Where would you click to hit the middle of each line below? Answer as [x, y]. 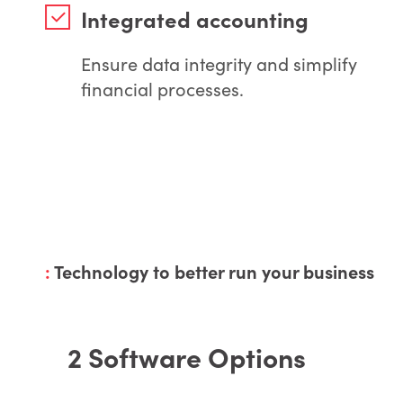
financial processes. [162, 88]
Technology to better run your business [214, 271]
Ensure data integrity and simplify [219, 63]
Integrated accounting [195, 18]
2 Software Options [190, 356]
